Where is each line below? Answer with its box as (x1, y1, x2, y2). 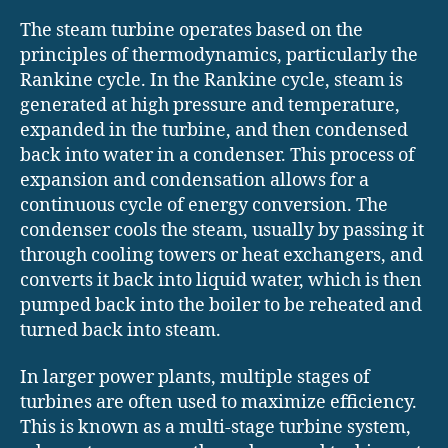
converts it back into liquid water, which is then (20, 268, 422, 292)
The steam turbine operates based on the (20, 18, 363, 42)
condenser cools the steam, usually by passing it (20, 218, 424, 242)
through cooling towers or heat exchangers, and (20, 243, 423, 267)
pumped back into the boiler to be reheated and (20, 293, 422, 317)
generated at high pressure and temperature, (20, 93, 400, 117)
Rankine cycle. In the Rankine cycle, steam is (20, 68, 403, 92)
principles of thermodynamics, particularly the (20, 43, 418, 67)
